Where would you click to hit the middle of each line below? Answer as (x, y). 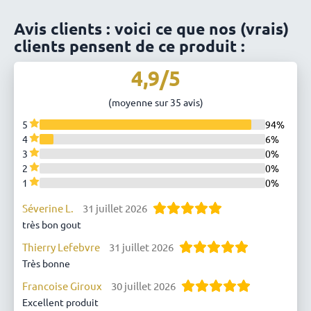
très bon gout (52, 225)
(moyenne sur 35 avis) (155, 102)
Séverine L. (48, 208)
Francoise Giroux (62, 286)
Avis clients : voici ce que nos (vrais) (151, 29)
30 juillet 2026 (144, 286)
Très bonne (47, 263)
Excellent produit (61, 302)
